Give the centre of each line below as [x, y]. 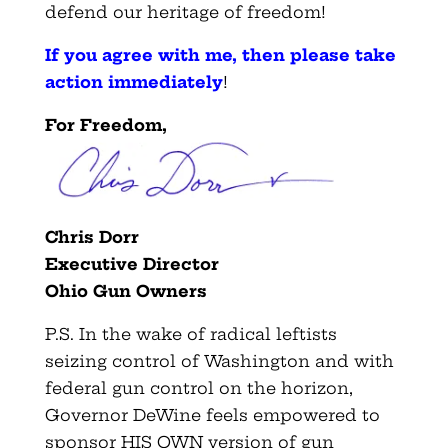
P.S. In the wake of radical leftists [190, 333]
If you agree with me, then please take [220, 54]
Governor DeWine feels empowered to [212, 414]
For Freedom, [105, 124]
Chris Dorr [91, 236]
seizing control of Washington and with [219, 360]
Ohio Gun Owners [125, 290]
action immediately [133, 81]
